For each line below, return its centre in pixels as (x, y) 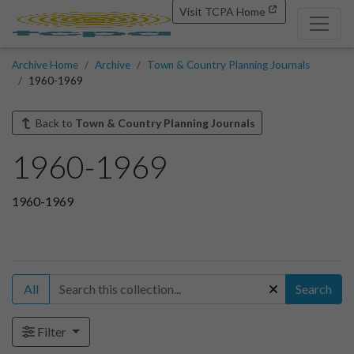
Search (314, 288)
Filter (52, 331)
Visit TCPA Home (222, 11)
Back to (54, 122)
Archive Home (45, 64)
